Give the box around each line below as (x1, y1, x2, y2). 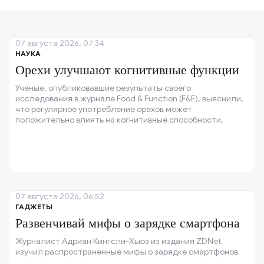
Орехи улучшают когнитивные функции (15, 62, 239, 78)
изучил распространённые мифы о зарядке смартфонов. (15, 247, 240, 258)
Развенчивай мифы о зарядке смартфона (15, 216, 240, 231)
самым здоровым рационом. (15, 136, 126, 147)
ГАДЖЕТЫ (15, 202, 52, 212)
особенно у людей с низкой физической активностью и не (15, 126, 243, 136)
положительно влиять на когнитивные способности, (15, 115, 223, 126)
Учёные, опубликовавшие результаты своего (15, 83, 191, 94)
